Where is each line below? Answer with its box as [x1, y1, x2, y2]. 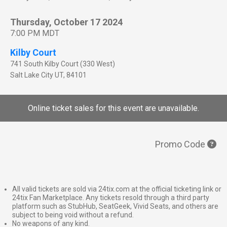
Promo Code [155, 139, 207, 150]
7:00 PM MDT [10, 28, 59, 39]
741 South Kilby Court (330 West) [10, 60, 115, 68]
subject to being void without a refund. [12, 211, 134, 219]
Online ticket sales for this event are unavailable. [28, 103, 199, 113]
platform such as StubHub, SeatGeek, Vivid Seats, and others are [12, 202, 218, 211]
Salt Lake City [10, 71, 53, 80]
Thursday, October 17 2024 [10, 17, 123, 28]
